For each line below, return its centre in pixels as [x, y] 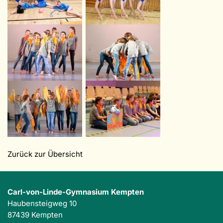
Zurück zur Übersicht [45, 154]
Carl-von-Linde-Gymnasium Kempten [76, 192]
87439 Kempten [35, 215]
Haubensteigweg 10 [42, 204]
